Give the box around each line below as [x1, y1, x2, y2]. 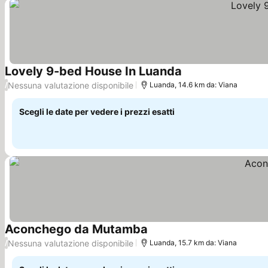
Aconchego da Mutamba [5, 222, 148, 236]
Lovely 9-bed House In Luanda [5, 64, 182, 78]
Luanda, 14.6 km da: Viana [150, 80, 237, 89]
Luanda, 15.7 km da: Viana [150, 238, 237, 247]
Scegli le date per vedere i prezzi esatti [19, 106, 175, 117]
